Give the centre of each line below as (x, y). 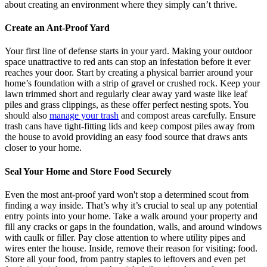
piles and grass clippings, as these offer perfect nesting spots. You (127, 105)
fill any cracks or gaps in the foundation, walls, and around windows (133, 226)
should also (27, 116)
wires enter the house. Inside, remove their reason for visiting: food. (131, 248)
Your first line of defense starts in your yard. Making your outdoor (128, 51)
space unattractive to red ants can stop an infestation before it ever (128, 62)
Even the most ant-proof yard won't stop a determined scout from (127, 194)
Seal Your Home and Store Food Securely (88, 171)
